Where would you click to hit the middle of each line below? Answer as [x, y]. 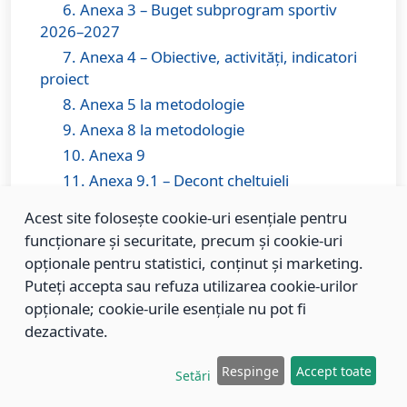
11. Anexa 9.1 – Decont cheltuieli [174, 181]
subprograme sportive [119, 203]
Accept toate [333, 371]
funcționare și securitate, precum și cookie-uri [183, 240]
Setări [193, 376]
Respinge [251, 371]
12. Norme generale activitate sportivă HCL [212, 228]
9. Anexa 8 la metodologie [152, 130]
